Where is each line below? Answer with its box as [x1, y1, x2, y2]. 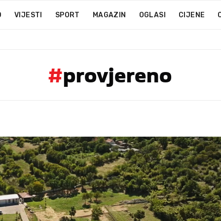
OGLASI [139, 11, 166, 19]
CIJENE [178, 11, 205, 19]
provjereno [63, 62, 173, 88]
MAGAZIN [92, 11, 126, 19]
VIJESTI [14, 11, 42, 19]
